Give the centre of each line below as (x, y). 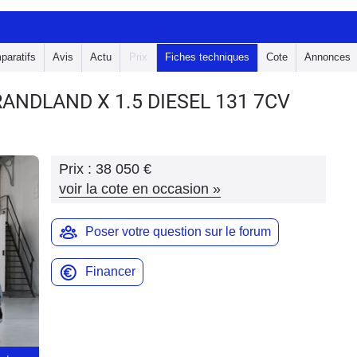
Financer (110, 271)
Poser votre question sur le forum (178, 231)
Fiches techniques (207, 57)
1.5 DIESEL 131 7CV (202, 102)
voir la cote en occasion (134, 189)
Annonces (328, 57)
